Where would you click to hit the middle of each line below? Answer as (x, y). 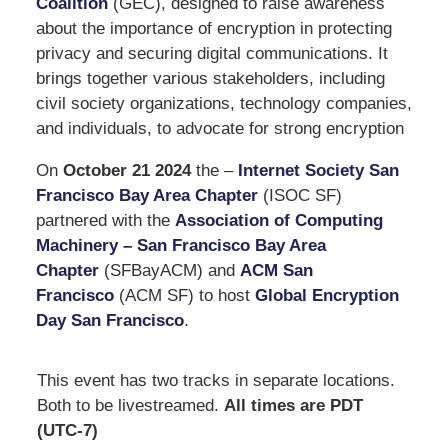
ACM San (276, 270)
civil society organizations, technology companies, (223, 103)
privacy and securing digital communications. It (211, 53)
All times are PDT (293, 405)
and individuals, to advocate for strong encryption (219, 128)
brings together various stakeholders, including (210, 78)
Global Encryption (326, 295)
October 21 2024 (126, 170)
